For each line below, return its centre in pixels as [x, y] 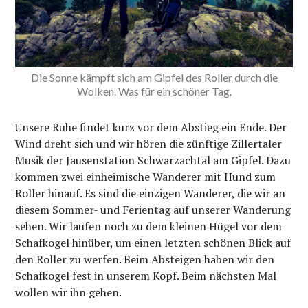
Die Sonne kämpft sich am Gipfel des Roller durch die [154, 77]
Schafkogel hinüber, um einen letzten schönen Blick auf [153, 242]
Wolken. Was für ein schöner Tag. [154, 91]
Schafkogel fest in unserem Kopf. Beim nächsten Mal [146, 275]
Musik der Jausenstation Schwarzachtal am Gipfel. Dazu [153, 160]
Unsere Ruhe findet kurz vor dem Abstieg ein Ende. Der [151, 127]
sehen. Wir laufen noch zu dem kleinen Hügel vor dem [149, 226]
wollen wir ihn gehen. [69, 292]
